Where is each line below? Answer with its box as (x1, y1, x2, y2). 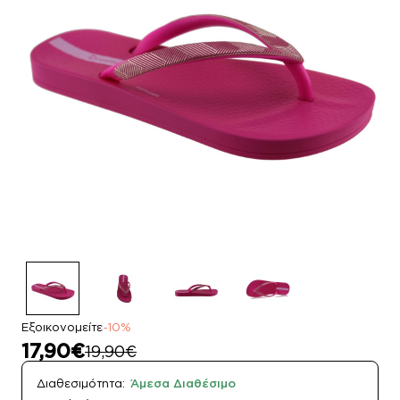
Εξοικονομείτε (21, 321, 103, 334)
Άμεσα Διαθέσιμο (130, 377, 236, 390)
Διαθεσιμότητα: (37, 377, 125, 390)
